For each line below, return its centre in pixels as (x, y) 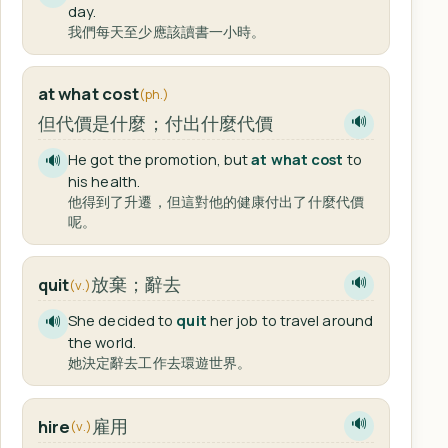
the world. (101, 342)
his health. (103, 181)
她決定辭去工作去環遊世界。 (159, 363)
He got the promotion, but (159, 159)
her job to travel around (289, 320)
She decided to (122, 320)
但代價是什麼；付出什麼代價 (155, 123)
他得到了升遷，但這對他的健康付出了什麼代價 (215, 202)
